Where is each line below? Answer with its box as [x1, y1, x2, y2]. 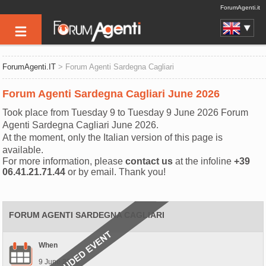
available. [2, 145, 44, 155]
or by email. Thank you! [65, 167, 166, 177]
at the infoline [173, 156, 235, 166]
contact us [125, 156, 173, 166]
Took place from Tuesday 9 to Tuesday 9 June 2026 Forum [2, 107, 249, 118]
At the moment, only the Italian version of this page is [2, 132, 223, 142]
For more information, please [2, 156, 126, 166]
